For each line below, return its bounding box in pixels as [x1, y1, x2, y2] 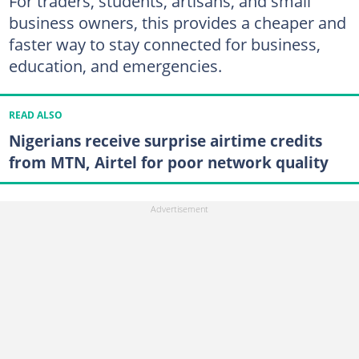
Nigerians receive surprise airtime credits [8, 130, 322, 152]
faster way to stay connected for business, [8, 33, 321, 55]
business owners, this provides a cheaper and [8, 11, 346, 34]
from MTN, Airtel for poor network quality [8, 151, 329, 174]
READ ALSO [8, 109, 63, 122]
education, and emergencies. [8, 54, 222, 77]
